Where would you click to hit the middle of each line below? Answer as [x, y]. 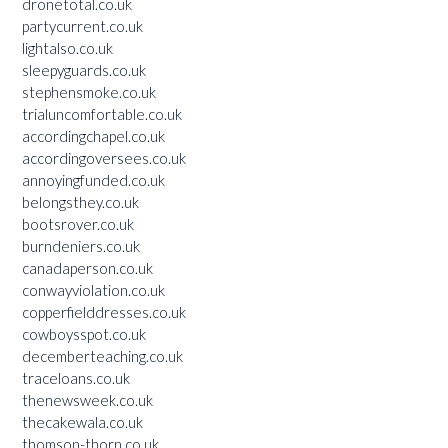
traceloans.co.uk [76, 377]
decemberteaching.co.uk [102, 355]
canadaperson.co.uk [87, 267]
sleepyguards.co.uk [84, 69]
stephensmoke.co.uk [89, 91]
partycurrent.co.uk [82, 25]
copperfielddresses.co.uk [104, 311]
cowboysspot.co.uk [84, 333]
